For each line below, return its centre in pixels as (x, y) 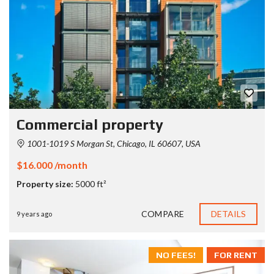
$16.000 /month (52, 165)
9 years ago (34, 213)
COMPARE (163, 213)
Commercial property (90, 124)
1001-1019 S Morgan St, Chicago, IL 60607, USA (113, 143)
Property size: (45, 183)
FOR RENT (236, 255)
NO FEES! (176, 255)
